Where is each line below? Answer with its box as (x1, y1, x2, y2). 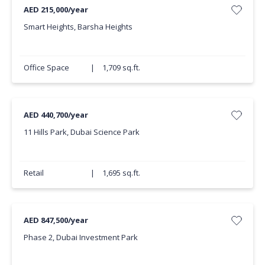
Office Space (23, 62, 69, 73)
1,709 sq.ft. (102, 62, 140, 73)
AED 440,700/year (23, 109, 88, 121)
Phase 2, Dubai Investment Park (23, 231, 138, 243)
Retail (23, 167, 44, 178)
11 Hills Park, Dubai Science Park (23, 126, 140, 137)
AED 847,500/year (23, 215, 88, 226)
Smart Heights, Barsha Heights (23, 21, 132, 32)
